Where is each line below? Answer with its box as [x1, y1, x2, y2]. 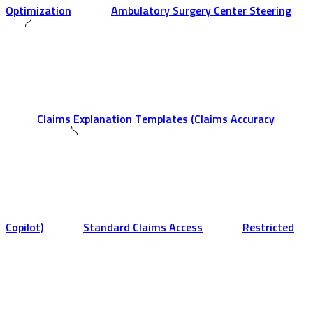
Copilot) [6, 221, 43, 233]
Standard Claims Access [83, 221, 203, 233]
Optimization [6, 5, 71, 17]
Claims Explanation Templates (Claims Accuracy [37, 113, 275, 125]
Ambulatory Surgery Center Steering [111, 5, 291, 17]
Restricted [242, 221, 294, 233]
